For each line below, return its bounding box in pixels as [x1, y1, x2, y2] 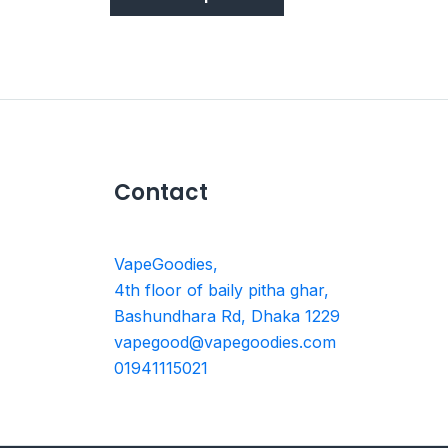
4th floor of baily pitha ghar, [113, 279, 329, 300]
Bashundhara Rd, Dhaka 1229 [113, 305, 340, 326]
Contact [113, 176, 208, 208]
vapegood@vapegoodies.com [113, 331, 336, 352]
